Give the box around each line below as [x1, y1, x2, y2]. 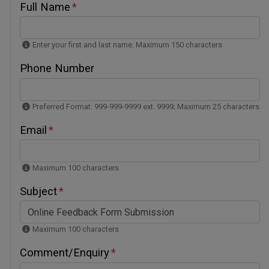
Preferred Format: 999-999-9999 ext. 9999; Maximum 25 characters [32, 101, 259, 111]
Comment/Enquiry [20, 246, 109, 259]
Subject [20, 184, 57, 198]
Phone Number [20, 62, 94, 75]
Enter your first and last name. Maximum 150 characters [32, 40, 222, 50]
